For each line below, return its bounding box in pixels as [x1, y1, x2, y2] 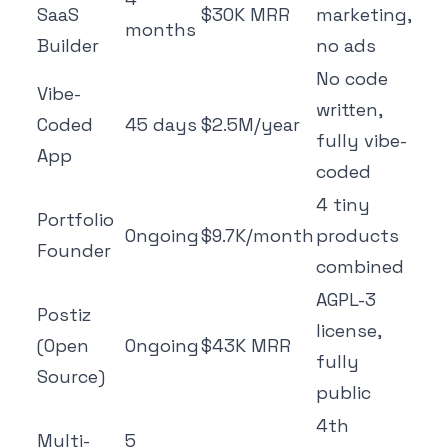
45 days [125, 113, 197, 137]
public [316, 381, 371, 405]
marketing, [316, 3, 411, 27]
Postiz [37, 303, 91, 327]
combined [316, 255, 404, 279]
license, [316, 319, 381, 343]
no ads [316, 34, 376, 58]
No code [316, 67, 388, 91]
